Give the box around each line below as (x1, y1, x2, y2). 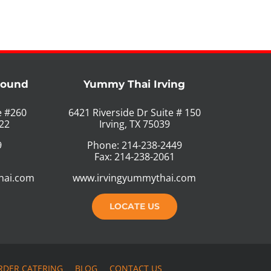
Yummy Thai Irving (83, 77, 186, 90)
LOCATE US (109, 200, 160, 212)
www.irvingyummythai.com (73, 171, 197, 184)
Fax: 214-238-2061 (94, 149, 175, 163)
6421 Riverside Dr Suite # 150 (68, 105, 201, 119)
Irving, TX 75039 (99, 117, 170, 131)
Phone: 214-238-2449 (87, 138, 182, 152)
